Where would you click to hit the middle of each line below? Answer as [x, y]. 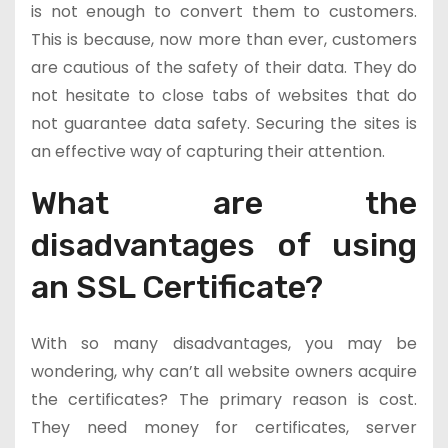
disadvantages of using [224, 245]
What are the [224, 203]
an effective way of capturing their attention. [208, 151]
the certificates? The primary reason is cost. [224, 399]
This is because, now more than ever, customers [224, 39]
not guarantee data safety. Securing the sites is [224, 123]
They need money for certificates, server [224, 427]
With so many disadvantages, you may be [224, 343]
